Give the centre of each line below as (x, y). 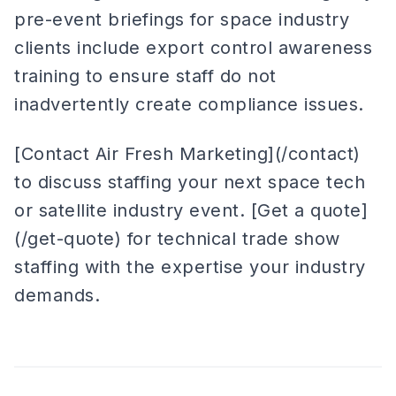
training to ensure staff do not (145, 76)
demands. (57, 295)
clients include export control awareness (193, 48)
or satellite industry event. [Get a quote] (191, 210)
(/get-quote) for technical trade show (177, 239)
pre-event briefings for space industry (182, 19)
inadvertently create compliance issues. (189, 104)
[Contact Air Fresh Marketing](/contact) (187, 154)
